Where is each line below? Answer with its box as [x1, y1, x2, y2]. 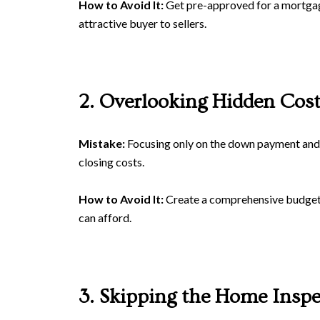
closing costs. [79, 154, 144, 169]
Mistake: [79, 136, 125, 150]
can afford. [79, 211, 131, 225]
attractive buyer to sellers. [79, 16, 206, 30]
